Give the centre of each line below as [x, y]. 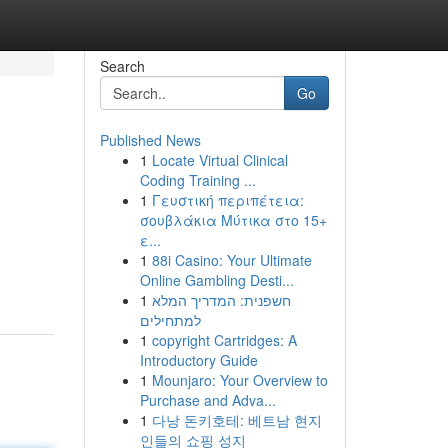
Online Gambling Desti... [216, 280]
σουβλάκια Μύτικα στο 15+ [233, 220]
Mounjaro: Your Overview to [239, 380]
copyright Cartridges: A [224, 340]
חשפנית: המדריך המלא [221, 300]
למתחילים [170, 320]
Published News [150, 140]
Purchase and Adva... [207, 400]
